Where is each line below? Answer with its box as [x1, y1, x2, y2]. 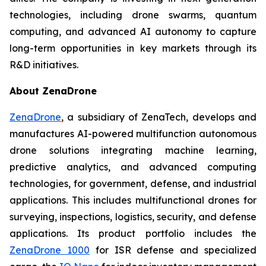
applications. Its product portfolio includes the [9, 227, 256, 239]
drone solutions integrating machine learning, [9, 144, 256, 156]
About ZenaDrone [9, 85, 97, 97]
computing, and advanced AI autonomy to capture [9, 26, 256, 37]
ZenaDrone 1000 [9, 244, 90, 256]
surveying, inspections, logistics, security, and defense [9, 211, 256, 223]
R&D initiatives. [9, 59, 78, 71]
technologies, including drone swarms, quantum [9, 9, 256, 21]
